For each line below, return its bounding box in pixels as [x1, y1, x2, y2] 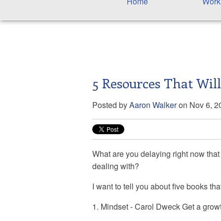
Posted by [92, 99, 127, 111]
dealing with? [92, 160, 139, 172]
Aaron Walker [129, 99, 177, 111]
